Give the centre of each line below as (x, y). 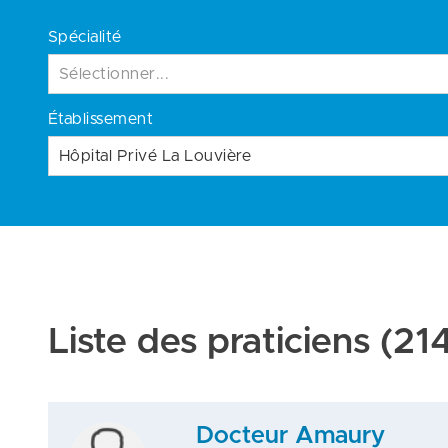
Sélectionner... (114, 74)
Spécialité (85, 37)
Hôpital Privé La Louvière (155, 156)
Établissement (101, 119)
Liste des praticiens (209, 342)
